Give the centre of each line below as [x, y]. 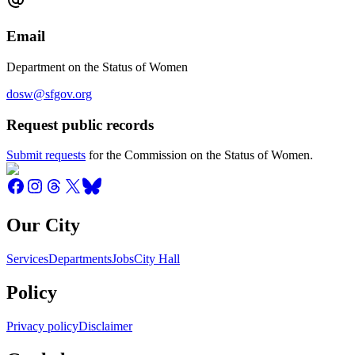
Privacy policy [42, 326]
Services [27, 259]
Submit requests [46, 155]
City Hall [157, 259]
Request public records [80, 124]
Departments [80, 259]
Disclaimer [105, 326]
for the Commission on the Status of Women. [199, 155]
